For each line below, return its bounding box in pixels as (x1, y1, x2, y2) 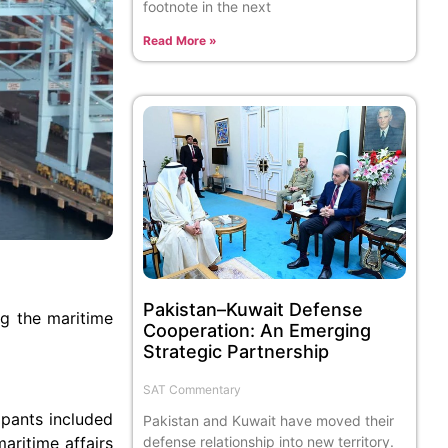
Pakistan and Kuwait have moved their (143, 412, 395, 430)
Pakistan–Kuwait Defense (143, 299, 364, 321)
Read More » (143, 32, 218, 48)
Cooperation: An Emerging (143, 320, 372, 342)
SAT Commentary (143, 382, 242, 398)
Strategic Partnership (143, 341, 330, 363)
